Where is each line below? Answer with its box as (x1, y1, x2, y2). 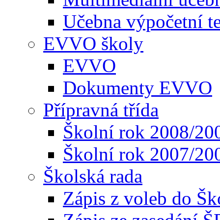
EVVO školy (43, 33, 143, 55)
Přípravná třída (43, 99, 159, 121)
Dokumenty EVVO (63, 77, 212, 99)
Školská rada (43, 165, 142, 187)
